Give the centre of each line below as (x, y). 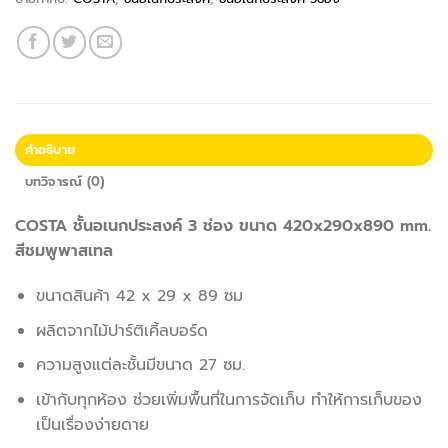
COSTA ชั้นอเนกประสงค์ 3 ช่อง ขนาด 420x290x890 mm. (223, 225)
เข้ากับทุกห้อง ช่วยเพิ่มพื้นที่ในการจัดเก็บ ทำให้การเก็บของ (228, 400)
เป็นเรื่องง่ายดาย (92, 425)
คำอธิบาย (50, 149)
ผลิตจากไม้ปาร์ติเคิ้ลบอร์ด (121, 330)
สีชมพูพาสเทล (64, 250)
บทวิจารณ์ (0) (64, 181)
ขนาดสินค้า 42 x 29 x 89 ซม (139, 296)
